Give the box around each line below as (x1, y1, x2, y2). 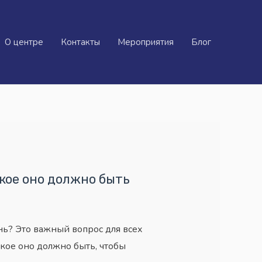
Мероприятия (118, 36, 174, 48)
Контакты (61, 36, 100, 48)
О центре (5, 36, 43, 48)
